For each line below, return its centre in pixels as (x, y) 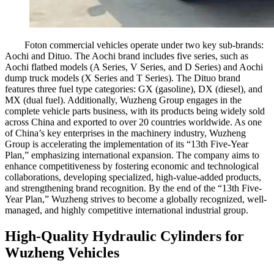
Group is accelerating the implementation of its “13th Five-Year (127, 144)
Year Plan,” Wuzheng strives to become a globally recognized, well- (136, 199)
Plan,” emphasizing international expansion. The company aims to (132, 155)
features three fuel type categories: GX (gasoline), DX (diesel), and (134, 89)
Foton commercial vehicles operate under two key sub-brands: (144, 45)
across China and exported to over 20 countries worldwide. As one (133, 122)
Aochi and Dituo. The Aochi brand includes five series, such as (127, 56)
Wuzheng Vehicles (62, 252)
